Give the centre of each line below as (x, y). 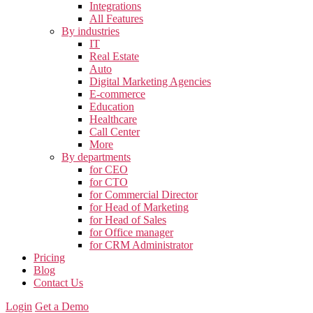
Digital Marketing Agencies (150, 81)
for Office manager (131, 232)
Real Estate (114, 56)
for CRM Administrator (141, 245)
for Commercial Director (144, 195)
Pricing (49, 257)
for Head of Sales (128, 220)
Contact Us (58, 283)
